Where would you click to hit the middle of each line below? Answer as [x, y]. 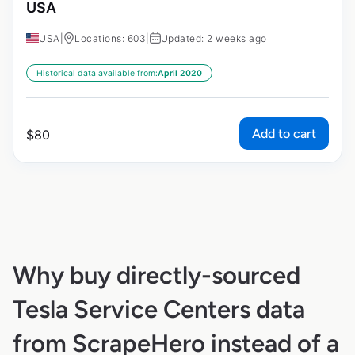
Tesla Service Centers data [159, 309]
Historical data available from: [97, 74]
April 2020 [180, 74]
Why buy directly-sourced [157, 275]
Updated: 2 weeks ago [214, 39]
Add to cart [284, 134]
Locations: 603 [110, 39]
